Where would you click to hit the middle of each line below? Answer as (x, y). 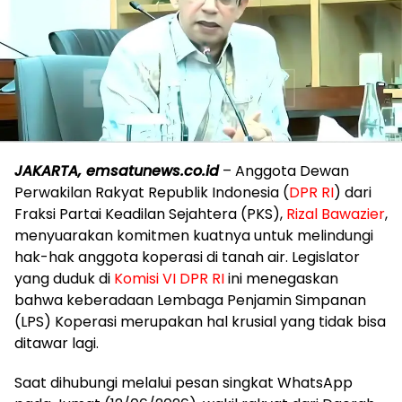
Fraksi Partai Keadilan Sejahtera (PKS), (150, 214)
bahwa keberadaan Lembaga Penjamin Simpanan (190, 301)
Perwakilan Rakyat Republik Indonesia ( (152, 193)
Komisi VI (145, 279)
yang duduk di (64, 279)
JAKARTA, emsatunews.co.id (117, 171)
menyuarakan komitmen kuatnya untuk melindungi (194, 236)
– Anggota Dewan (284, 171)
